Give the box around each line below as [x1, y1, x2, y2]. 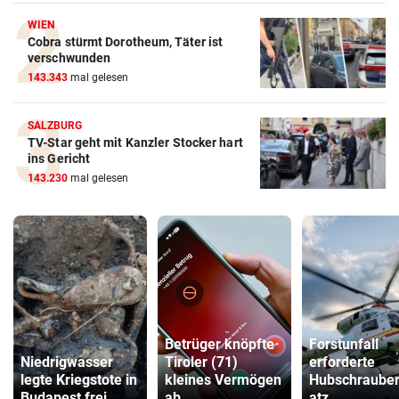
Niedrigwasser [20, 354, 113, 371]
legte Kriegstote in [20, 371, 137, 389]
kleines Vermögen [165, 371, 281, 389]
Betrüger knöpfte [165, 336, 274, 354]
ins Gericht [28, 151, 91, 167]
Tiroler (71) [165, 354, 238, 371]
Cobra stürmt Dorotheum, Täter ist [28, 35, 224, 50]
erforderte [309, 354, 375, 371]
